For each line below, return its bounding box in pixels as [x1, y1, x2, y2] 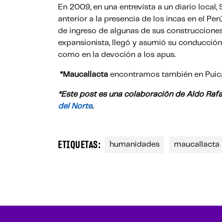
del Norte [58, 103, 92, 111]
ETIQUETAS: [58, 140, 101, 150]
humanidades [109, 140, 160, 148]
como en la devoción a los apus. [58, 51, 175, 59]
